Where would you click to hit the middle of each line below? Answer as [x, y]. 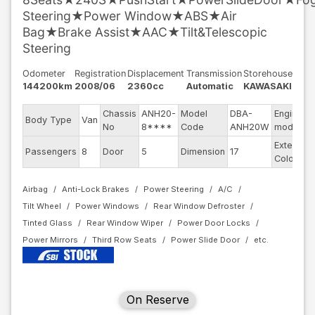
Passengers [51, 152]
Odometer [44, 73]
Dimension [203, 152]
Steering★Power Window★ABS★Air [130, 16]
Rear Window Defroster [199, 206]
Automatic [210, 86]
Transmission [214, 73]
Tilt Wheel [42, 206]
